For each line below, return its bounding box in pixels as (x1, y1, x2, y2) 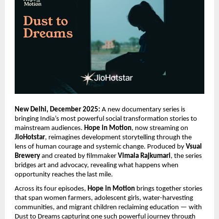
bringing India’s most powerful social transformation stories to (15, 115, 197, 123)
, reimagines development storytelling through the (45, 133, 192, 141)
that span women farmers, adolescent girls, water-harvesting (15, 195, 193, 202)
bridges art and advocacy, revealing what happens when (15, 161, 178, 169)
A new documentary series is (102, 106, 185, 113)
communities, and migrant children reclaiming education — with (15, 204, 202, 212)
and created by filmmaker (40, 152, 118, 160)
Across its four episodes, (15, 185, 88, 193)
